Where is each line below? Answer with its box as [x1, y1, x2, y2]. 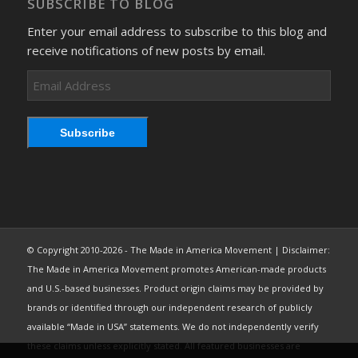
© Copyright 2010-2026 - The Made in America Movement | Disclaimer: [26, 243, 330, 256]
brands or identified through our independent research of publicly [26, 300, 312, 313]
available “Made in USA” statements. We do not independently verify [26, 320, 319, 332]
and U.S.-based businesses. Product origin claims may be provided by [26, 281, 324, 294]
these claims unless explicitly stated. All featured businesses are [26, 339, 300, 352]
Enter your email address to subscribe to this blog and [26, 22, 327, 39]
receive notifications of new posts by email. [26, 42, 265, 58]
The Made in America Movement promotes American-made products [26, 262, 326, 275]
